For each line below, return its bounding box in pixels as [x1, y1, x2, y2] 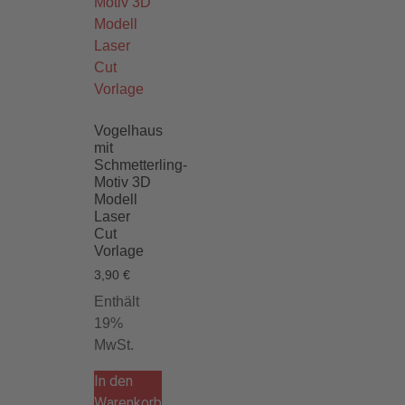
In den [94, 372, 133, 391]
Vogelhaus [94, 123, 163, 139]
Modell [94, 192, 137, 208]
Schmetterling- [94, 157, 187, 174]
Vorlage [94, 243, 144, 259]
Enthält [94, 294, 139, 310]
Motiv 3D [94, 174, 151, 191]
